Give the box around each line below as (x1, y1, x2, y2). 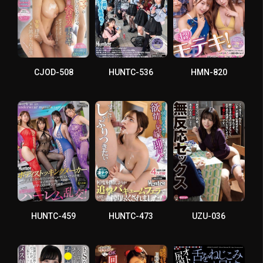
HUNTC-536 (109, 67, 154, 77)
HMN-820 (190, 67, 227, 77)
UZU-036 (192, 211, 226, 221)
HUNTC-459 (31, 211, 76, 221)
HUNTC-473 (109, 211, 154, 221)
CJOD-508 (33, 67, 73, 77)
